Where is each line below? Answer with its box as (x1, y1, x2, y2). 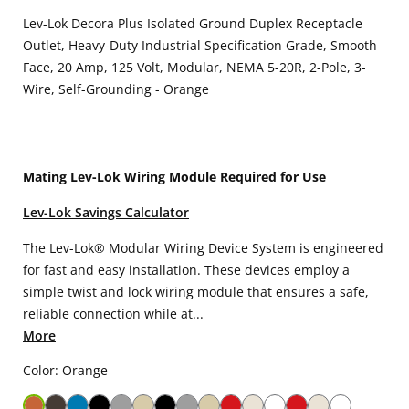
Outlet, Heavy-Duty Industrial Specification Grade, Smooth (23, 37, 377, 54)
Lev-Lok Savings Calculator (23, 204, 189, 221)
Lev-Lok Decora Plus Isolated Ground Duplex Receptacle (23, 15, 362, 32)
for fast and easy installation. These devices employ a (23, 261, 350, 278)
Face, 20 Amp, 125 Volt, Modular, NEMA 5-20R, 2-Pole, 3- (23, 58, 366, 76)
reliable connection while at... (23, 305, 204, 322)
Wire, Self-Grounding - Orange (23, 80, 209, 98)
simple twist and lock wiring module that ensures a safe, (23, 283, 369, 300)
